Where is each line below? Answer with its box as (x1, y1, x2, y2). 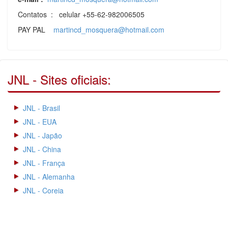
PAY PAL (18, 24, 53, 35)
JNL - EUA (23, 117, 56, 127)
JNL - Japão (23, 130, 62, 141)
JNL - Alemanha (23, 172, 75, 182)
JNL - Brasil (23, 103, 60, 113)
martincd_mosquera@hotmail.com (53, 24, 164, 35)
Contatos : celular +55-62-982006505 (18, 9, 145, 20)
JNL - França (23, 158, 65, 168)
